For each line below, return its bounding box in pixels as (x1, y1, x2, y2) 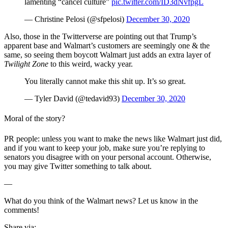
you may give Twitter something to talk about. (4, 161, 154, 170)
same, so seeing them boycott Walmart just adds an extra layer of (4, 50, 211, 60)
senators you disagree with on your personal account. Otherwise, (4, 152, 211, 161)
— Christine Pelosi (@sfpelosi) (24, 15, 126, 24)
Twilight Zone (4, 60, 50, 69)
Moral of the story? (4, 114, 67, 123)
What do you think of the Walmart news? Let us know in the (4, 196, 198, 205)
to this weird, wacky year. (50, 60, 135, 69)
